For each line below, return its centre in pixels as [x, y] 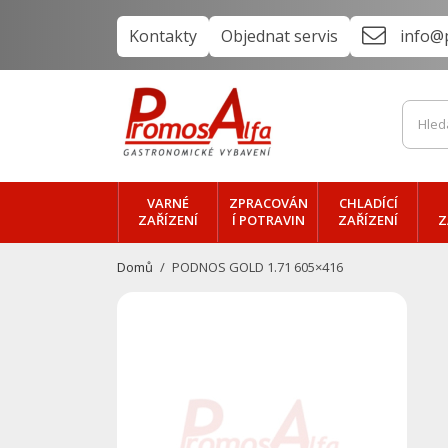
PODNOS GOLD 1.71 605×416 [258, 267]
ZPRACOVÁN [268, 203]
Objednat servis [279, 36]
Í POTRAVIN [268, 220]
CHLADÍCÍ [368, 203]
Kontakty [163, 36]
